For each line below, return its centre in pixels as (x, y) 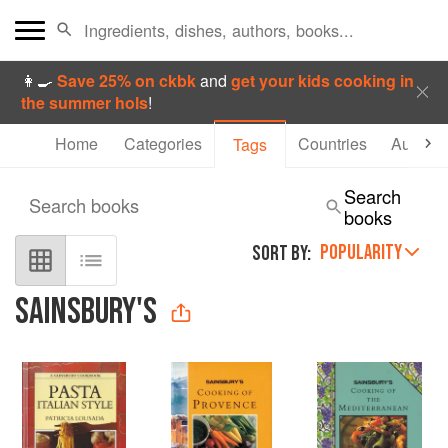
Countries (332, 143)
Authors (418, 143)
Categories (163, 143)
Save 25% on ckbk (129, 80)
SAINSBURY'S (86, 312)
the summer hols (85, 102)
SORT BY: (281, 253)
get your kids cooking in (323, 80)
